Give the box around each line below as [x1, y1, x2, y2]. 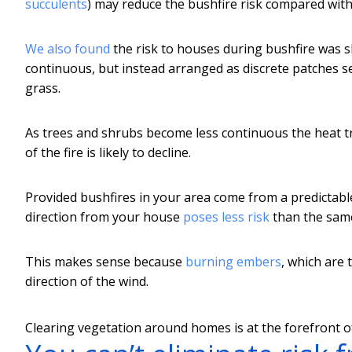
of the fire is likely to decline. [25, 143, 191, 161]
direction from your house [25, 207, 183, 225]
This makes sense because [25, 252, 185, 270]
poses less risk [183, 207, 269, 225]
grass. [25, 79, 60, 97]
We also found [25, 39, 110, 57]
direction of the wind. [25, 272, 148, 290]
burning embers [185, 252, 281, 270]
